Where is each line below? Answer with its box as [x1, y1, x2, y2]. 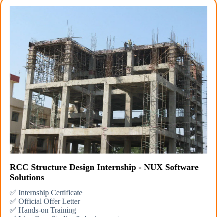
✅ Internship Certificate [10, 188, 82, 197]
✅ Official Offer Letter [10, 197, 80, 206]
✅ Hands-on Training [10, 206, 76, 215]
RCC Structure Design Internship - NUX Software [10, 162, 199, 172]
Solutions [10, 172, 44, 183]
